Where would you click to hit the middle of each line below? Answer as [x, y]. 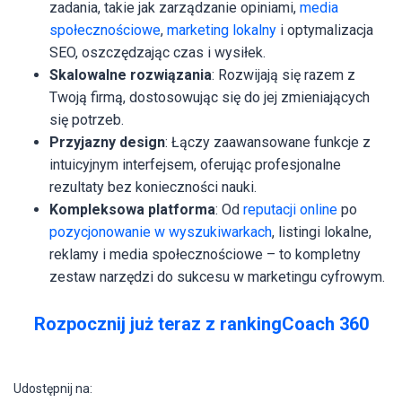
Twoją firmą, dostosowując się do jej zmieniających [210, 97]
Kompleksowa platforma [132, 209]
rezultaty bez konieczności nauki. [153, 187]
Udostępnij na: [53, 388]
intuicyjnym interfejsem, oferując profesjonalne [195, 164]
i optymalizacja [325, 30]
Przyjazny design [107, 142]
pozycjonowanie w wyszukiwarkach [161, 232]
